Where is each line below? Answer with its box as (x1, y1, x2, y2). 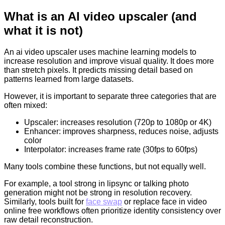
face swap (86, 197, 122, 206)
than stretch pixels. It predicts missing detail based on (4, 65, 193, 74)
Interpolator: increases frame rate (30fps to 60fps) (24, 145, 197, 154)
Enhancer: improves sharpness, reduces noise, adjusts (24, 127, 218, 136)
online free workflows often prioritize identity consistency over (4, 206, 221, 215)
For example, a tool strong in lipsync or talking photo (4, 179, 189, 188)
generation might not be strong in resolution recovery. (4, 188, 192, 197)
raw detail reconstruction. (4, 215, 93, 224)
